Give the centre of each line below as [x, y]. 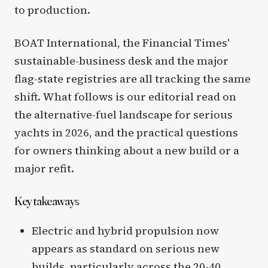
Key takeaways [47, 200]
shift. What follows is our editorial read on [125, 96]
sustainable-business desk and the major [121, 60]
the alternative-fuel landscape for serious [124, 114]
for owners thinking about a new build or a [127, 150]
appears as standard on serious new [125, 248]
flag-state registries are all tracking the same [133, 78]
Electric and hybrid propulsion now [125, 230]
